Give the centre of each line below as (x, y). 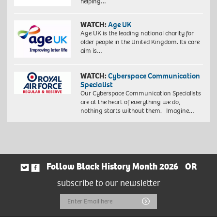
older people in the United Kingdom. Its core (140, 42)
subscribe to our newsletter (108, 183)
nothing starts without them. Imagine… (137, 111)
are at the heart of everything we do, (130, 102)
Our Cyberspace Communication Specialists (140, 93)
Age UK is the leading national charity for (137, 33)
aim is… (91, 50)
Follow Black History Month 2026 (112, 167)
